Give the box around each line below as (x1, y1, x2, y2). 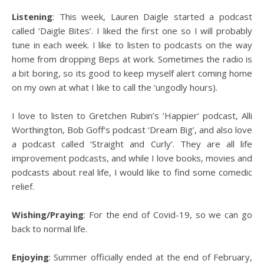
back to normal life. (12, 223, 87, 235)
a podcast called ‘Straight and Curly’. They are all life (12, 138, 252, 150)
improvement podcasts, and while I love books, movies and (12, 152, 252, 164)
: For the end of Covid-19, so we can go (84, 209, 252, 220)
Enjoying (12, 251, 49, 263)
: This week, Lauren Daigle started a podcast (52, 11, 252, 22)
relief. (12, 180, 34, 192)
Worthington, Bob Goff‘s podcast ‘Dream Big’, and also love (12, 124, 252, 136)
